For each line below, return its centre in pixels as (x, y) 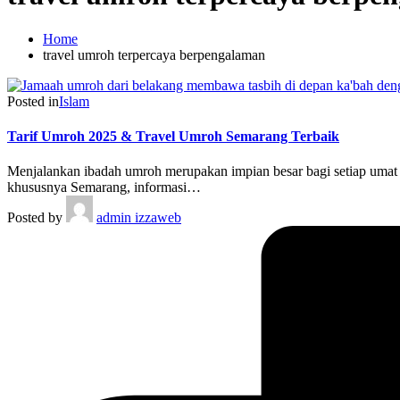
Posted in (33, 101)
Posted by (35, 218)
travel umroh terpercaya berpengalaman (154, 54)
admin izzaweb (139, 218)
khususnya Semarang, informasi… (104, 187)
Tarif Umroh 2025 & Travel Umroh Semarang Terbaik (173, 137)
